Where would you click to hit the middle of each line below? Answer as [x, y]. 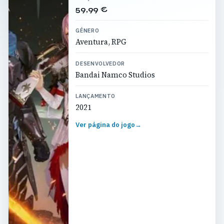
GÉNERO [87, 31]
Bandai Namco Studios [115, 75]
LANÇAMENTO [95, 96]
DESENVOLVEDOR [100, 63]
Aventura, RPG [101, 42]
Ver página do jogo [105, 124]
